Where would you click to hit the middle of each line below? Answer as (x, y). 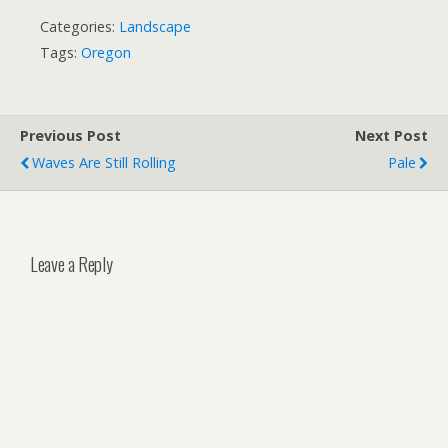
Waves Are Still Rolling (104, 162)
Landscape (155, 26)
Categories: (79, 26)
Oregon (106, 52)
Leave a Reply (71, 263)
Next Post (391, 135)
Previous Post (70, 135)
